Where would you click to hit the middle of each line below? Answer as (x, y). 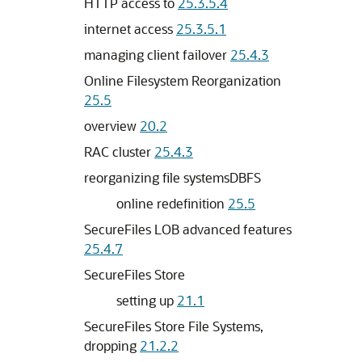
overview (112, 126)
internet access (130, 29)
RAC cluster (119, 152)
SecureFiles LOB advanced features (188, 229)
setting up (147, 300)
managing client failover (157, 55)
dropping (112, 345)
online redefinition (172, 203)
